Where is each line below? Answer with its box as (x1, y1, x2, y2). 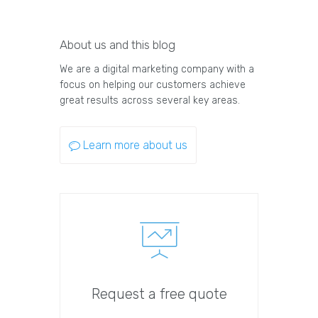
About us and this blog (60, 38, 175, 53)
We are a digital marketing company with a (60, 63, 254, 76)
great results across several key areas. (60, 94, 240, 107)
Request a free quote (91, 285, 227, 303)
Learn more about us (83, 138, 187, 153)
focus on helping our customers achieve (60, 79, 246, 92)
